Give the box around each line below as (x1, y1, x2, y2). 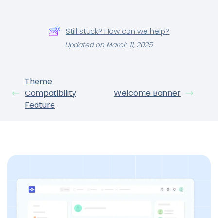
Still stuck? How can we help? (66, 26, 170, 36)
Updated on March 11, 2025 (65, 40, 153, 50)
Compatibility (25, 88, 76, 99)
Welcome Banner (113, 88, 181, 99)
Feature (25, 99, 55, 111)
